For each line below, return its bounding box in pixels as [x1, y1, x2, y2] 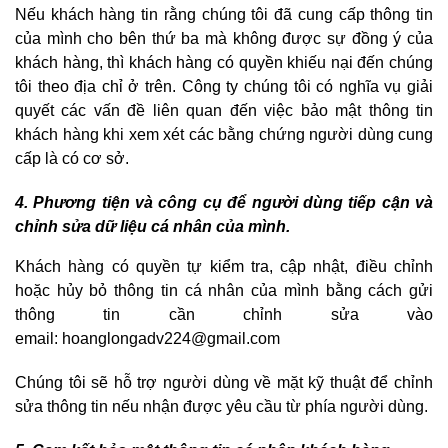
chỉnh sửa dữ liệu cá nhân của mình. [15, 218, 290, 236]
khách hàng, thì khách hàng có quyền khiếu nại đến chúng [15, 54, 433, 72]
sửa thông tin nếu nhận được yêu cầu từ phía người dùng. [15, 398, 428, 416]
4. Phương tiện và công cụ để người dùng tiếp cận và [15, 194, 433, 212]
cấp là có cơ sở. [15, 150, 129, 168]
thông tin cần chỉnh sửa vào [15, 306, 433, 324]
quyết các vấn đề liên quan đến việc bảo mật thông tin [15, 102, 433, 120]
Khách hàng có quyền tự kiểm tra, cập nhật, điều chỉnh [15, 258, 433, 276]
